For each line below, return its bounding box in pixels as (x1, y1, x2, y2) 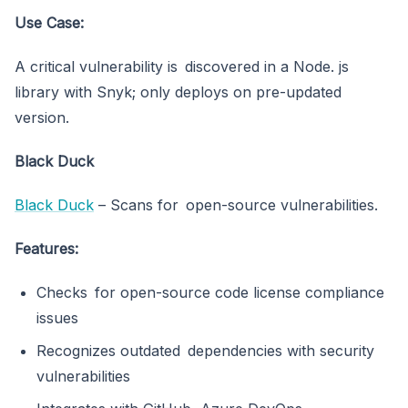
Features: (15, 240, 78, 259)
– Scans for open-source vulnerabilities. (94, 196, 378, 215)
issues (36, 309, 78, 328)
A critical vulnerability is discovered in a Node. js (15, 57, 356, 76)
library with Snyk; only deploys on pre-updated (15, 83, 342, 102)
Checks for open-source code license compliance (36, 283, 384, 302)
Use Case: (15, 14, 84, 33)
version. (15, 108, 69, 127)
